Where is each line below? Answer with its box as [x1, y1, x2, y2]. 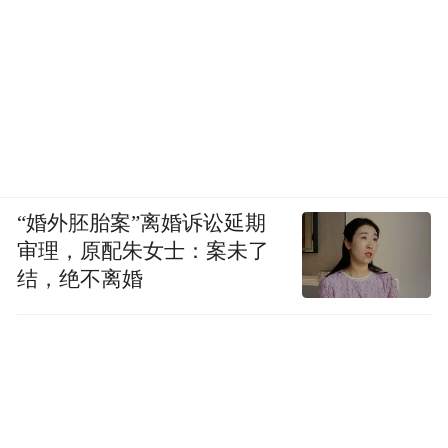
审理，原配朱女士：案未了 [17, 240, 270, 263]
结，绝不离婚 [17, 268, 144, 291]
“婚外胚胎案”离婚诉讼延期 [17, 212, 267, 235]
